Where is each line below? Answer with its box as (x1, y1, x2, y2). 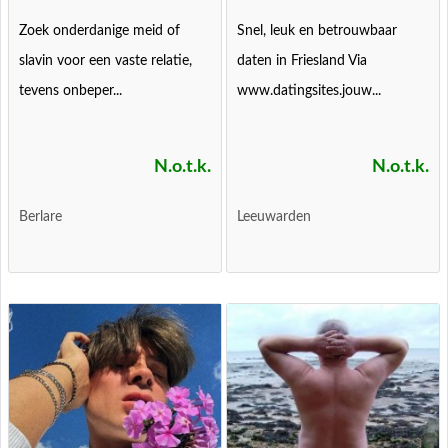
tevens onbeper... (19, 84, 123, 98)
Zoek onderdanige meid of (19, 24, 181, 38)
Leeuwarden (237, 210, 312, 224)
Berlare (19, 210, 63, 224)
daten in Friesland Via (237, 54, 368, 68)
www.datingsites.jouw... (237, 84, 382, 98)
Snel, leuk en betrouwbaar (237, 24, 398, 38)
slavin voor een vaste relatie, (19, 54, 193, 68)
